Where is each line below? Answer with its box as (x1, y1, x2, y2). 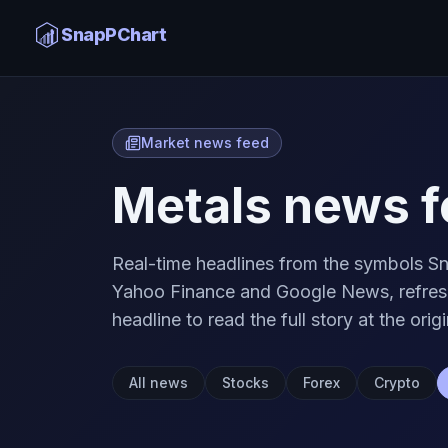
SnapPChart (61, 24, 167, 45)
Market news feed (141, 134, 269, 151)
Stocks (222, 374, 269, 391)
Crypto (374, 374, 420, 391)
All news (129, 374, 188, 391)
